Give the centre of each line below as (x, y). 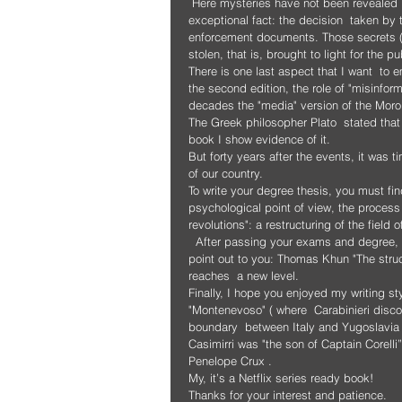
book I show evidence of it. (259, 139)
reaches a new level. (244, 275)
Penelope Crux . (230, 360)
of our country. (226, 173)
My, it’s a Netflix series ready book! (281, 377)
